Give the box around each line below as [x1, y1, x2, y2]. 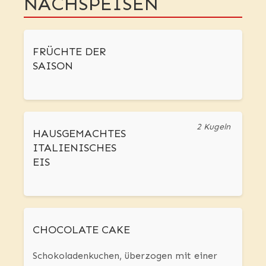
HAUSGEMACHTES [33, 127, 126, 141]
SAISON [33, 59, 73, 73]
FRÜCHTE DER [33, 45, 106, 59]
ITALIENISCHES [33, 141, 116, 155]
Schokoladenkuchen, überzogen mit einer [33, 250, 217, 262]
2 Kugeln [197, 122, 230, 132]
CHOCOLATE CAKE [33, 223, 130, 237]
